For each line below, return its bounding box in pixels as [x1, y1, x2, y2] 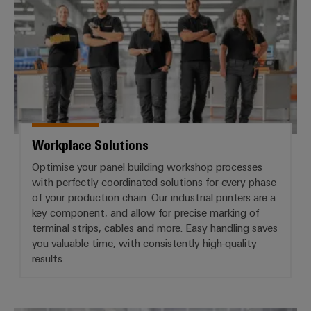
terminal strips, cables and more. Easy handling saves [32, 220, 278, 235]
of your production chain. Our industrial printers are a [32, 190, 276, 204]
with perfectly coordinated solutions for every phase [32, 174, 276, 189]
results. [32, 251, 65, 265]
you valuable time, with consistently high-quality [32, 235, 257, 250]
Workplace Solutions [32, 134, 149, 153]
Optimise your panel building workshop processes [32, 159, 262, 174]
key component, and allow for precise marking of [32, 205, 260, 219]
